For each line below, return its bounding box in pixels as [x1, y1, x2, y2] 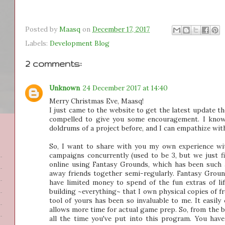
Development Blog [50, 39, 109, 48]
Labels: [25, 39, 50, 48]
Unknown [49, 83, 80, 92]
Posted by [25, 25, 59, 34]
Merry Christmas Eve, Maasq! [49, 96, 144, 105]
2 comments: [25, 59, 82, 68]
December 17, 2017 [92, 25, 150, 34]
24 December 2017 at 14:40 [83, 83, 168, 92]
